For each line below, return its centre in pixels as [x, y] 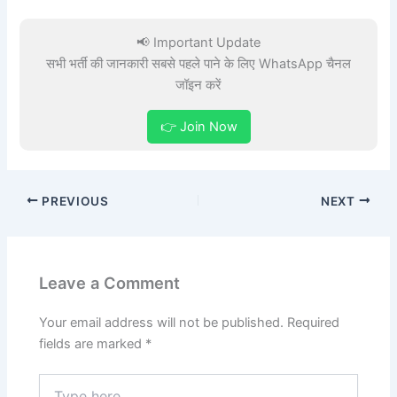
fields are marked [93, 344]
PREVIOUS [74, 201]
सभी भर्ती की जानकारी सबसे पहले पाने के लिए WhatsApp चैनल [198, 64]
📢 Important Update [198, 43]
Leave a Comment [110, 282]
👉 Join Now [198, 127]
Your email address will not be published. [162, 323]
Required [314, 323]
